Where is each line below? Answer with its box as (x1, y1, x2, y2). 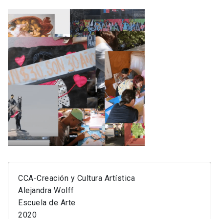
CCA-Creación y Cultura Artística (18, 174, 135, 183)
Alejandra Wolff (18, 186, 74, 196)
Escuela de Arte (18, 198, 76, 208)
